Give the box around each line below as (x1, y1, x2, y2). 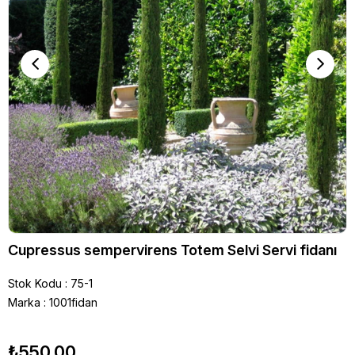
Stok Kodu (8, 276, 62, 290)
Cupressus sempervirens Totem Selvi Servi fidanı (8, 241, 337, 258)
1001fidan (49, 295, 97, 309)
